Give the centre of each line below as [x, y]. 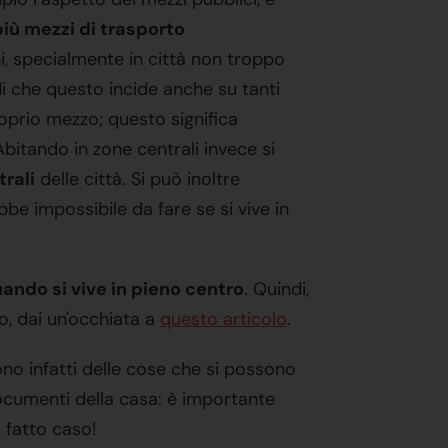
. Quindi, [276, 289]
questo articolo [223, 319]
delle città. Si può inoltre [137, 179]
